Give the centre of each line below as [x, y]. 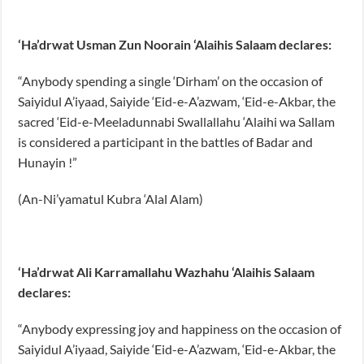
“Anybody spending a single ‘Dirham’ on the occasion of [171, 80]
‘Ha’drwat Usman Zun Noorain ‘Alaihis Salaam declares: [175, 44]
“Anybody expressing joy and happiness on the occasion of [180, 328]
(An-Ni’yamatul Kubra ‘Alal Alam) [111, 198]
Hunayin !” [48, 162]
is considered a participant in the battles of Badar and [166, 141]
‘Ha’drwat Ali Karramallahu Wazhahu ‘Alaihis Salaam [167, 271]
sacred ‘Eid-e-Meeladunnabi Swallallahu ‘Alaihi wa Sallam [177, 121]
